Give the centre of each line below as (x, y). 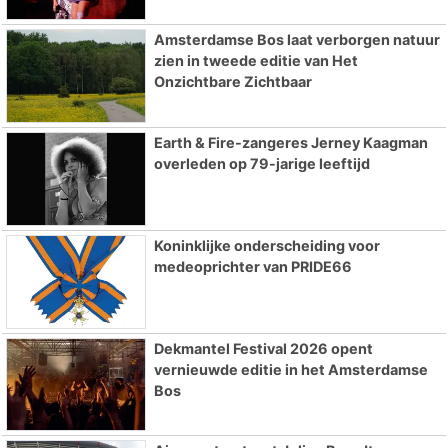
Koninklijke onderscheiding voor (266, 245)
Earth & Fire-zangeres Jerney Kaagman (290, 142)
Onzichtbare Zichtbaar (232, 82)
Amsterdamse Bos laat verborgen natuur (296, 40)
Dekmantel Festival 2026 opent (263, 348)
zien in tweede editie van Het (255, 61)
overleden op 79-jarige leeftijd (261, 163)
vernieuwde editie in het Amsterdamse (290, 369)
